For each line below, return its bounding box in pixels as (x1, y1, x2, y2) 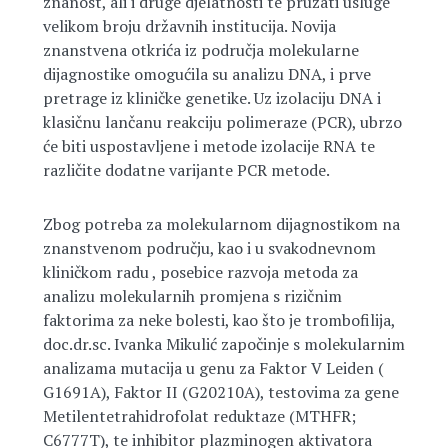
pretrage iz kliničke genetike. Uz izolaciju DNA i (42, 87, 381, 109)
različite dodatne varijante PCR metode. (42, 159, 330, 181)
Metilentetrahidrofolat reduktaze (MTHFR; (42, 405, 356, 427)
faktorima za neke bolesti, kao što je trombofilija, (42, 309, 395, 331)
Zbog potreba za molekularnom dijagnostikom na (42, 213, 400, 235)
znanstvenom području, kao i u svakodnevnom (42, 237, 376, 259)
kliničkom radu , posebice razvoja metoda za (42, 261, 358, 283)
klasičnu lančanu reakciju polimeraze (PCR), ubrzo (42, 111, 402, 133)
